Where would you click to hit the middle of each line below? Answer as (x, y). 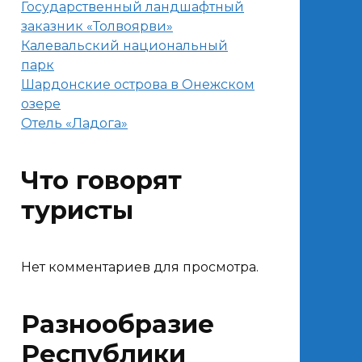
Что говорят (101, 180)
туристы (77, 210)
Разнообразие (118, 324)
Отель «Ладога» (74, 123)
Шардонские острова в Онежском (138, 84)
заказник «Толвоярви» (97, 26)
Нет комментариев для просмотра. (140, 267)
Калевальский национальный (124, 46)
